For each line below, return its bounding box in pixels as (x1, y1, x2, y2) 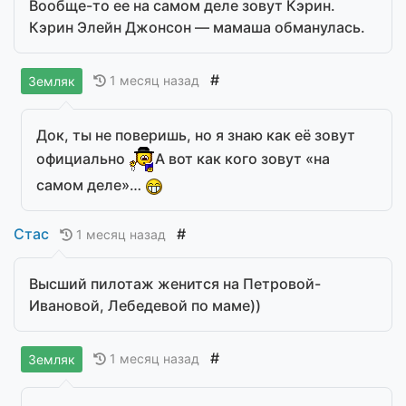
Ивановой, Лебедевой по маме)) (29, 296, 261, 315)
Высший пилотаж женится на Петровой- (29, 275, 321, 294)
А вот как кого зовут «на (155, 150, 330, 169)
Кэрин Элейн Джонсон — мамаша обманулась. (29, 18, 365, 37)
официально (36, 150, 129, 169)
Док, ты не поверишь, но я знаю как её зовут (36, 126, 355, 145)
